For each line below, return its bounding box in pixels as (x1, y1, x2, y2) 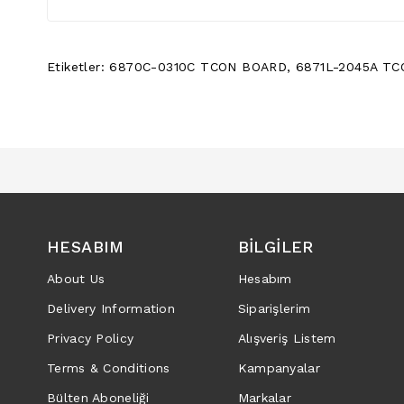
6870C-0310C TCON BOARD (109, 59, 288, 74)
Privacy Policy (47, 330, 134, 345)
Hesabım (237, 271, 292, 286)
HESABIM (47, 236, 124, 256)
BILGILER (237, 236, 314, 256)
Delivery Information (47, 300, 175, 316)
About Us (47, 271, 106, 286)
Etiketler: (47, 59, 110, 74)
